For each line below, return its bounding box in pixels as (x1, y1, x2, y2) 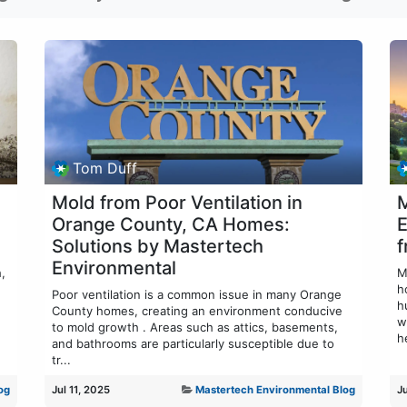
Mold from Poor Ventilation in (52, 191, 303, 213)
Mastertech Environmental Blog (195, 382, 355, 396)
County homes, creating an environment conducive (52, 303, 342, 318)
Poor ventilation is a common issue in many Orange (52, 286, 342, 302)
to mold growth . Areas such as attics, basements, (52, 319, 338, 334)
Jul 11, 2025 (52, 382, 110, 396)
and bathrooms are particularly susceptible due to (52, 335, 334, 351)
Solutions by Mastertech (52, 234, 263, 257)
